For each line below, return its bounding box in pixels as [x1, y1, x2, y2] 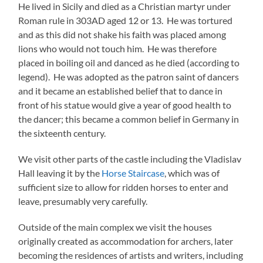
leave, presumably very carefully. [18, 195, 148, 207]
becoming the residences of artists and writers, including [18, 249, 244, 261]
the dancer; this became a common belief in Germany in [18, 113, 240, 125]
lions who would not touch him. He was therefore [18, 43, 217, 55]
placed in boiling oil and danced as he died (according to [18, 57, 240, 69]
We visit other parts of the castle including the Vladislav [18, 153, 242, 165]
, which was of [164, 167, 220, 179]
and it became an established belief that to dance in [18, 85, 223, 97]
